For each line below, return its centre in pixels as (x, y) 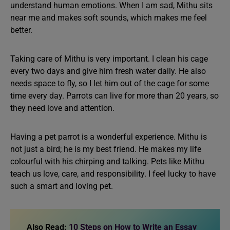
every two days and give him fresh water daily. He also (108, 71)
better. (21, 30)
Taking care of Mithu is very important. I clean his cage (109, 59)
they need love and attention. (62, 108)
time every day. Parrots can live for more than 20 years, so (114, 95)
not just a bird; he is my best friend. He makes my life (106, 149)
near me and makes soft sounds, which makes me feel (109, 17)
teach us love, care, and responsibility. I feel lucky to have (113, 174)
